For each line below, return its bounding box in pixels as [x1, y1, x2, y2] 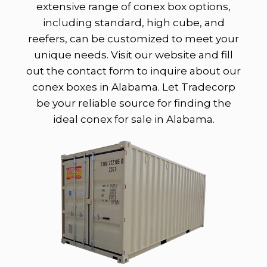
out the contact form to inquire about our [26, 64, 241, 77]
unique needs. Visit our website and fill [34, 48, 233, 61]
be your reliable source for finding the [36, 97, 231, 109]
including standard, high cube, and [42, 16, 225, 29]
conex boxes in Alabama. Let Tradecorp [32, 80, 235, 93]
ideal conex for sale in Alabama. [52, 113, 215, 125]
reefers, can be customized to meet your [28, 32, 239, 45]
